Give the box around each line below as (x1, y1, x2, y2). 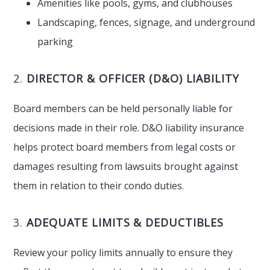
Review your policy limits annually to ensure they (13, 246, 233, 259)
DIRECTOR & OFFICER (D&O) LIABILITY (27, 71, 239, 86)
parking (37, 35, 74, 48)
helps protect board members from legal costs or (13, 140, 236, 154)
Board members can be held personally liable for (13, 102, 233, 115)
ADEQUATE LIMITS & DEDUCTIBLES (27, 215, 224, 230)
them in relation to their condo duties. (13, 179, 184, 192)
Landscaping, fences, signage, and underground (37, 16, 256, 29)
